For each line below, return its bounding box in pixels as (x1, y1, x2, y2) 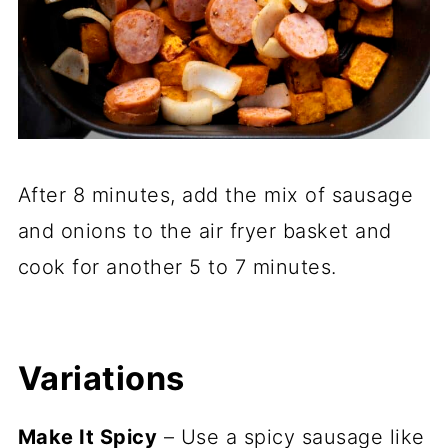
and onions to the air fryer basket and (17, 218, 392, 243)
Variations (17, 358, 185, 398)
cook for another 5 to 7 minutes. (17, 254, 337, 279)
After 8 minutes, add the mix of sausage (17, 182, 414, 207)
